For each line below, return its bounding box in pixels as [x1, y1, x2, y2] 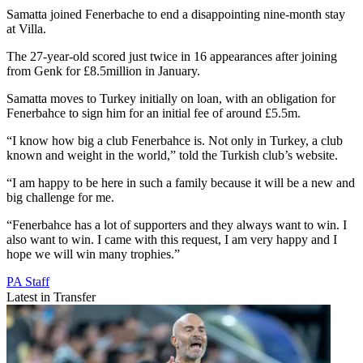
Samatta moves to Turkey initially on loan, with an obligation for [6, 92, 335, 106]
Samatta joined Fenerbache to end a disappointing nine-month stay [6, 7, 345, 22]
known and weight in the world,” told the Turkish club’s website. [6, 148, 338, 163]
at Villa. [6, 22, 46, 36]
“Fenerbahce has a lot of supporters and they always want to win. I [6, 218, 347, 233]
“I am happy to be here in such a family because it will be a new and [6, 176, 355, 190]
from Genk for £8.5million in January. [6, 64, 200, 79]
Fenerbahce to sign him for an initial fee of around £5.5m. [6, 106, 301, 121]
